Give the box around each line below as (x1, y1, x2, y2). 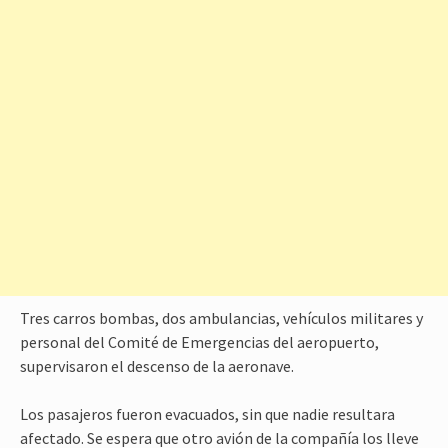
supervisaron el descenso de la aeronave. (20, 356, 294, 376)
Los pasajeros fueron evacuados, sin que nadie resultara (20, 404, 395, 424)
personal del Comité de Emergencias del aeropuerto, (20, 332, 379, 352)
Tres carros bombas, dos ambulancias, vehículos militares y (20, 308, 423, 328)
